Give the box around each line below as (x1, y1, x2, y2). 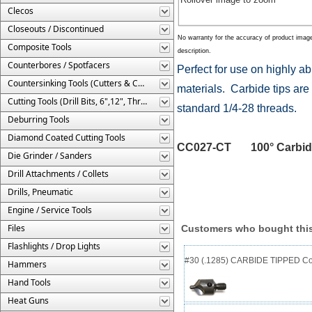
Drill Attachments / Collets (8, 167, 109, 180)
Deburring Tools (8, 113, 70, 125)
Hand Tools (8, 276, 51, 288)
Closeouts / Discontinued (8, 22, 104, 35)
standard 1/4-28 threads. (177, 102, 302, 114)
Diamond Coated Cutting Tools (8, 131, 125, 143)
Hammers (8, 258, 47, 270)
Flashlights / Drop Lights (8, 240, 100, 252)
